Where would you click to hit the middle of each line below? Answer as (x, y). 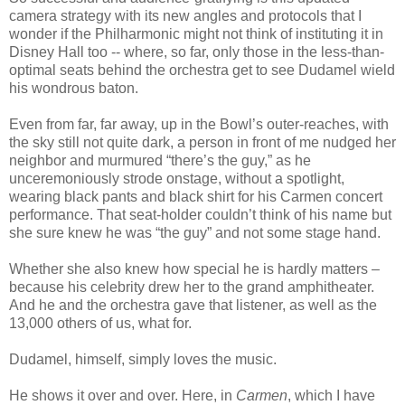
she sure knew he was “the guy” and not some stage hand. (195, 233)
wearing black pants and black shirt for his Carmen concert (196, 197)
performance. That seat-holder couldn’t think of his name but (200, 215)
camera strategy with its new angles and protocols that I (185, 16)
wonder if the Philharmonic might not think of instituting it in (196, 34)
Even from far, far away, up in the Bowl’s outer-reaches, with (199, 125)
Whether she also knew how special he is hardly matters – (194, 269)
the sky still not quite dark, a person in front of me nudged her (202, 143)
